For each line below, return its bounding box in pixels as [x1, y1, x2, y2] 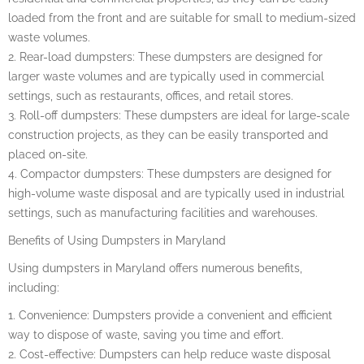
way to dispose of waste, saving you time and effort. [8, 327, 284, 341]
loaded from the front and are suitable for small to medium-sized [8, 11, 356, 24]
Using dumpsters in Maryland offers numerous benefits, [8, 261, 302, 275]
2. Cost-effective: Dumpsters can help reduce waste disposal [8, 347, 331, 361]
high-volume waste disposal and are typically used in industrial [8, 186, 344, 200]
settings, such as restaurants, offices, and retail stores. [8, 89, 293, 102]
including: [8, 280, 59, 294]
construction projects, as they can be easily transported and [8, 128, 328, 141]
